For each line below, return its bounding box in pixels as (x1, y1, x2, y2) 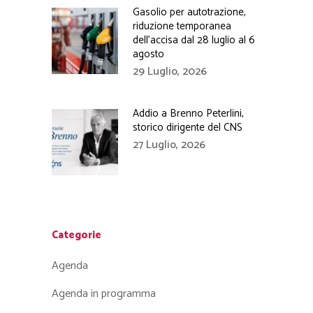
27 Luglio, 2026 (133, 136, 205, 154)
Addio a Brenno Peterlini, (133, 105, 244, 122)
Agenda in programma (52, 284, 156, 303)
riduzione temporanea (133, 17, 231, 35)
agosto (133, 45, 164, 63)
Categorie (52, 226, 101, 244)
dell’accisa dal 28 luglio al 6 (133, 31, 255, 49)
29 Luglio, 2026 (133, 62, 207, 81)
